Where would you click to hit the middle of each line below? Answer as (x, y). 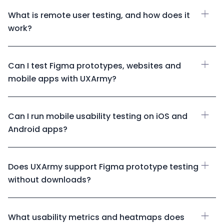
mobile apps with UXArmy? (62, 78)
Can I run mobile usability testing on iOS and (98, 116)
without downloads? (49, 179)
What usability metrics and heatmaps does (96, 217)
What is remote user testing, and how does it (99, 15)
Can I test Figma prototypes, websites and (94, 65)
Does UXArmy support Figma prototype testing (103, 166)
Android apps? (38, 129)
